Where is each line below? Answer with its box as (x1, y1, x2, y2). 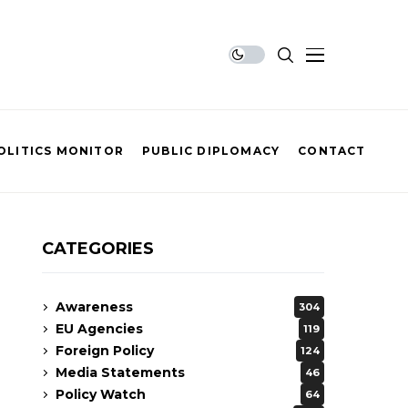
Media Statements (56, 363, 185, 381)
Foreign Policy (56, 342, 154, 359)
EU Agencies (56, 320, 143, 337)
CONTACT (298, 144, 366, 158)
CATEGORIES (42, 239, 154, 259)
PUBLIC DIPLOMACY (141, 144, 280, 158)
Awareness (56, 298, 133, 315)
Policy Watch (56, 385, 146, 403)
